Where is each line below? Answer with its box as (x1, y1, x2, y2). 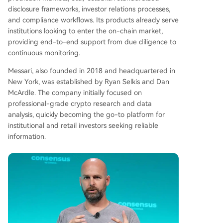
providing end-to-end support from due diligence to (8, 37, 176, 46)
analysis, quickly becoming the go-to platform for (8, 110, 165, 118)
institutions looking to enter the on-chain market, (8, 26, 163, 35)
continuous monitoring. (8, 48, 80, 57)
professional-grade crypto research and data (8, 99, 152, 108)
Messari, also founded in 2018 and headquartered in (8, 66, 175, 75)
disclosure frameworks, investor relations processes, (8, 4, 170, 13)
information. (8, 132, 46, 140)
